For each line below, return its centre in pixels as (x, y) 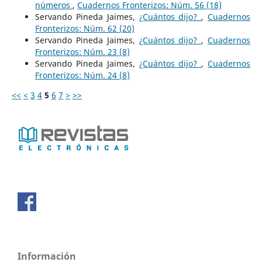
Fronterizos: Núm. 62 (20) (85, 28)
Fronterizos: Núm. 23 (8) (82, 51)
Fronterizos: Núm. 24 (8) (82, 75)
